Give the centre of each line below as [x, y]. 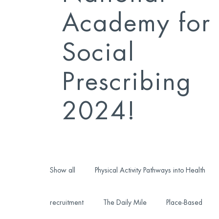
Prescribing [127, 82]
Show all [62, 170]
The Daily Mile [125, 202]
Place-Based [184, 202]
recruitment [66, 202]
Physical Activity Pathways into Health [150, 170]
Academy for [136, 23]
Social [98, 53]
